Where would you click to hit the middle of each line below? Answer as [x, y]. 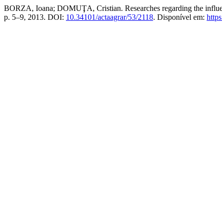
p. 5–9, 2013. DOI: [35, 17]
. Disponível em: [180, 17]
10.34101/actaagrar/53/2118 [110, 17]
